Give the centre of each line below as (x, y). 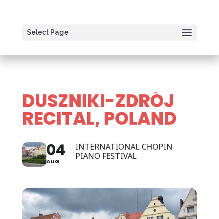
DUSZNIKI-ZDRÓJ (98, 101)
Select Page (47, 32)
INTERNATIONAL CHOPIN (124, 147)
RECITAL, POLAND (99, 119)
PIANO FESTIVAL (106, 156)
